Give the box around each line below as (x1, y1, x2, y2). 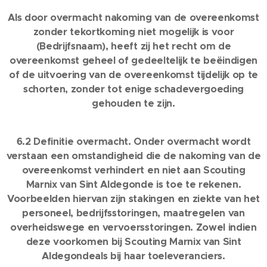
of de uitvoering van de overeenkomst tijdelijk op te (9, 69, 258, 81)
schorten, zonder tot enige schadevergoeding (23, 83, 244, 95)
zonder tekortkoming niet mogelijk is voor (33, 26, 234, 38)
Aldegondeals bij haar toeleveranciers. (42, 250, 225, 262)
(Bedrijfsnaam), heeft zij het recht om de (36, 40, 231, 52)
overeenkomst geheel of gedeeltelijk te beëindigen (10, 54, 257, 67)
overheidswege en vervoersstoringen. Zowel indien (10, 221, 257, 234)
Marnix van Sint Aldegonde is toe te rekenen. (26, 178, 241, 191)
